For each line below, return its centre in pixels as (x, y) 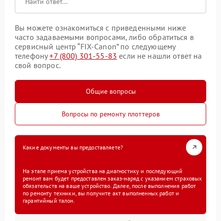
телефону (32, 55)
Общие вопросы (110, 91)
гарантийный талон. (49, 200)
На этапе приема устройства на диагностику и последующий (103, 171)
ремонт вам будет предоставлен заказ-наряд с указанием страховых (112, 178)
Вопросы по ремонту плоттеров (110, 114)
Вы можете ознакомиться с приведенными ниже (101, 27)
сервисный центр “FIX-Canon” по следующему (95, 46)
